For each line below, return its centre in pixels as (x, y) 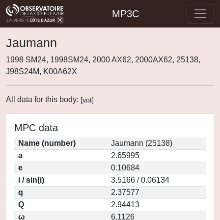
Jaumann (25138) (142, 143)
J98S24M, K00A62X (41, 71)
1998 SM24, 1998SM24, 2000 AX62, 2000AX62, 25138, (103, 60)
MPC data (36, 128)
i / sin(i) (31, 180)
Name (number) (47, 143)
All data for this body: (43, 99)
